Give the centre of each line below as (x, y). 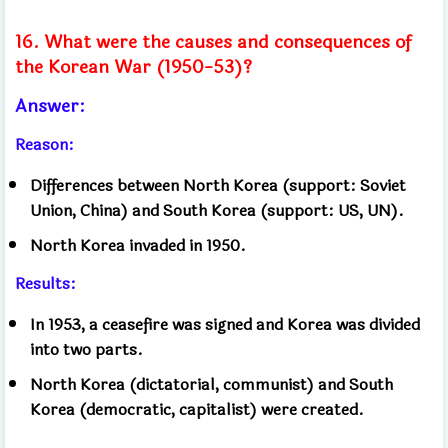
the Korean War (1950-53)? (133, 66)
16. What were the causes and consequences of (213, 41)
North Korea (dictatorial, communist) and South (211, 384)
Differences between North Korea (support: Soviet (218, 185)
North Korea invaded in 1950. (138, 245)
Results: (45, 283)
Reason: (44, 144)
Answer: (50, 105)
